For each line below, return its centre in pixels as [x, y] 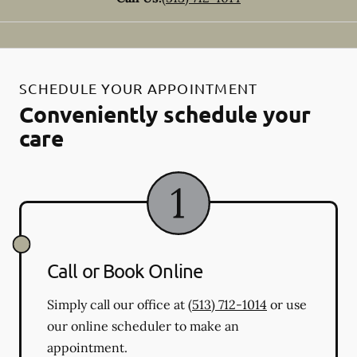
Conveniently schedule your [165, 113]
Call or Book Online [125, 270]
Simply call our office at [118, 304]
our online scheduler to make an [143, 326]
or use [287, 304]
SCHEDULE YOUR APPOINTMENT [139, 88]
